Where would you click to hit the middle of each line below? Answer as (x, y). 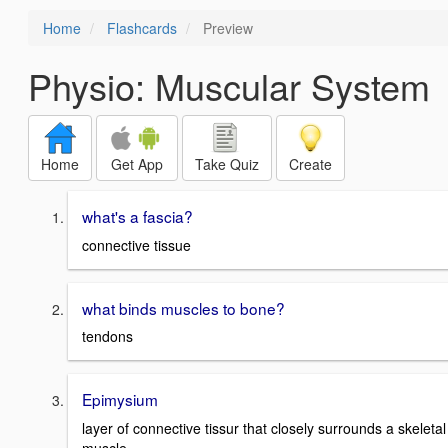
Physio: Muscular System (229, 85)
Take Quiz (227, 164)
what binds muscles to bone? (183, 307)
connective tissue (136, 244)
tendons (107, 336)
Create (310, 164)
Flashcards (142, 28)
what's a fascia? (137, 216)
